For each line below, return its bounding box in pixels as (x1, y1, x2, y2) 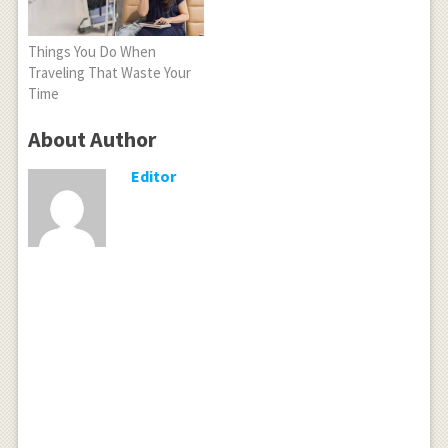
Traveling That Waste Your (27, 62, 191, 82)
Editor (131, 165, 177, 186)
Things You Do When (27, 41, 156, 61)
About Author (27, 124, 156, 153)
